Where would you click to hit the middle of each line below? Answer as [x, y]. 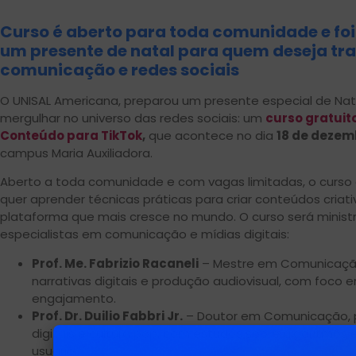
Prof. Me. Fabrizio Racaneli [115, 263]
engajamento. [74, 298]
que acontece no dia [211, 135]
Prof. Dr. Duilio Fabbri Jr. [107, 315]
